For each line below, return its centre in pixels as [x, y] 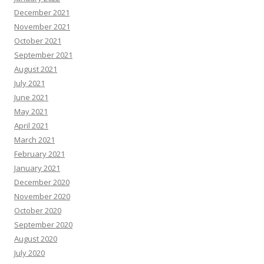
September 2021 [43, 55]
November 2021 [42, 27]
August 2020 [36, 239]
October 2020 [38, 210]
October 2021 [38, 41]
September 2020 [43, 225]
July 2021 [29, 83]
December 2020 [42, 182]
